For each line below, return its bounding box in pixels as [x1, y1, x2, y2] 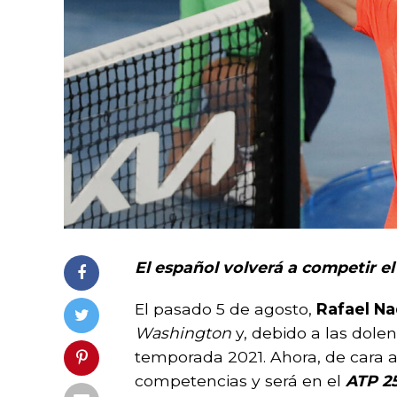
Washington [135, 323, 231, 342]
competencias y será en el [135, 370, 346, 390]
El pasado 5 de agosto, [135, 299, 316, 318]
